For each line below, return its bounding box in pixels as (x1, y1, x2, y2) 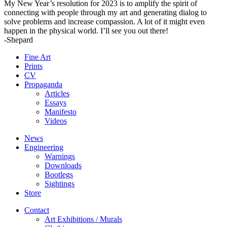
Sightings (45, 179, 74, 188)
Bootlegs (45, 170, 73, 179)
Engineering (24, 143, 63, 152)
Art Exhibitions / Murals (45, 215, 122, 224)
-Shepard (4, 35, 33, 45)
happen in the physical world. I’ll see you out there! (4, 26, 168, 35)
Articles (45, 89, 69, 98)
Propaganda (24, 80, 62, 89)
